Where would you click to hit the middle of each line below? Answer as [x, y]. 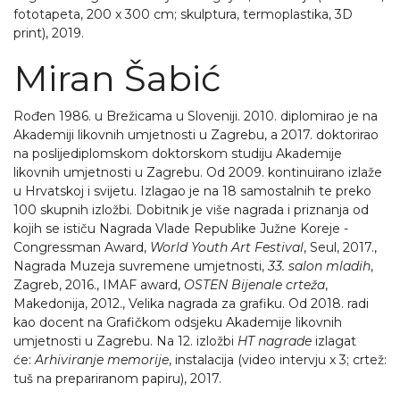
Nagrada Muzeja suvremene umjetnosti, [141, 266]
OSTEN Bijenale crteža [254, 285]
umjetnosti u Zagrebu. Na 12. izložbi [125, 341]
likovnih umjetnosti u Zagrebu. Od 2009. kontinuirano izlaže [198, 172]
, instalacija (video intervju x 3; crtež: [278, 360]
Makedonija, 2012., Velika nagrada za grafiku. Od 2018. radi [191, 304]
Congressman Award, [82, 247]
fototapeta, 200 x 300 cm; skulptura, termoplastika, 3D [183, 14]
